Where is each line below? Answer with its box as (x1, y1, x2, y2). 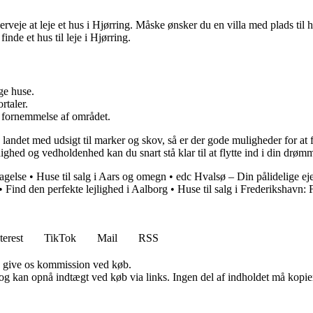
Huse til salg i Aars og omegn (36, 170, 166, 183)
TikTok (44, 232, 76, 245)
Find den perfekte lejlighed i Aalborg (6, 183, 168, 196)
